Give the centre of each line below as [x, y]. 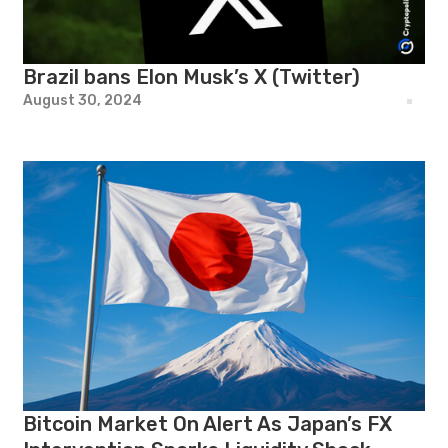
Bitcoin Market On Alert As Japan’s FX [208, 423]
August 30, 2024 [83, 100]
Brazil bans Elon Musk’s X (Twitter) [192, 76]
